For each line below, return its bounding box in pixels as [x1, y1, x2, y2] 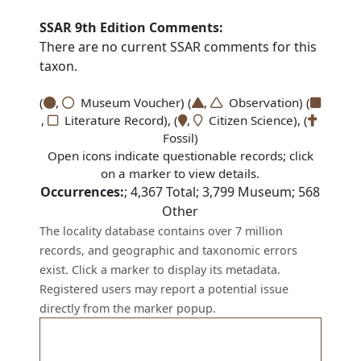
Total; [163, 183, 203, 201]
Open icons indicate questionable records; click [47, 147, 313, 164]
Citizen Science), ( [201, 112, 308, 128]
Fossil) [162, 130, 198, 146]
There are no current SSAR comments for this [39, 38, 317, 56]
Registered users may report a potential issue [39, 281, 289, 297]
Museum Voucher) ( [74, 94, 193, 110]
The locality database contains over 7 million [39, 223, 284, 239]
